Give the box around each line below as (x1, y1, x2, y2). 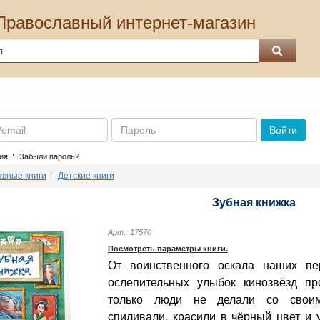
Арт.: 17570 (107, 227, 164, 236)
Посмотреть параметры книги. (107, 244, 228, 253)
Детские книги (57, 171, 114, 181)
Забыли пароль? (19, 152, 79, 161)
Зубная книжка (211, 196, 296, 209)
